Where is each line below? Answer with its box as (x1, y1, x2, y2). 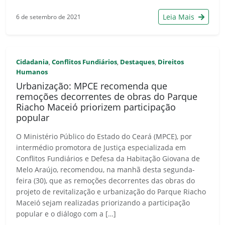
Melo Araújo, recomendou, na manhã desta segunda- (16, 164, 195, 174)
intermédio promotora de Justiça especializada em (16, 142, 186, 152)
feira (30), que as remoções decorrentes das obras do (16, 175, 195, 185)
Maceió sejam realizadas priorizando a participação (16, 197, 190, 207)
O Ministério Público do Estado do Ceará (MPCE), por (16, 131, 192, 141)
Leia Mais (163, 12, 196, 22)
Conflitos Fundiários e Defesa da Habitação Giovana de (16, 153, 200, 163)
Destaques (120, 57, 155, 66)
